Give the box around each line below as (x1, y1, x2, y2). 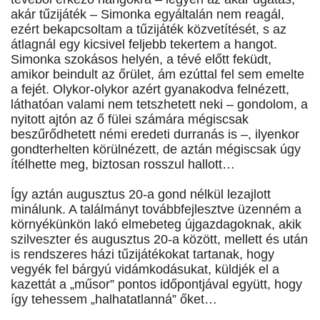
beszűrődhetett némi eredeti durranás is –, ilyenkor (11, 127, 299, 142)
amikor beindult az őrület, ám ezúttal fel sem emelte (11, 67, 304, 82)
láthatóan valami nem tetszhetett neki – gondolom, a (11, 97, 308, 112)
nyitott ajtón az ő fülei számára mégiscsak (11, 112, 249, 127)
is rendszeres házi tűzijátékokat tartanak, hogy (11, 247, 274, 262)
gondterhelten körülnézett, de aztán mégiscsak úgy (11, 142, 301, 157)
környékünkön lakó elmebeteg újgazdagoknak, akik (11, 217, 301, 232)
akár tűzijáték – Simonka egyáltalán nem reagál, (11, 7, 284, 22)
